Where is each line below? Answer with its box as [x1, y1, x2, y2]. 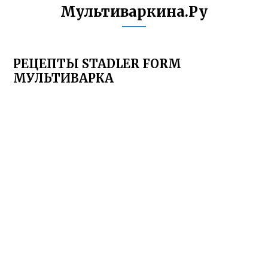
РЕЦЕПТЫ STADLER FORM [13, 56, 182, 71]
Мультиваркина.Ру [60, 2, 208, 21]
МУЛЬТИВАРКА [13, 71, 114, 86]
